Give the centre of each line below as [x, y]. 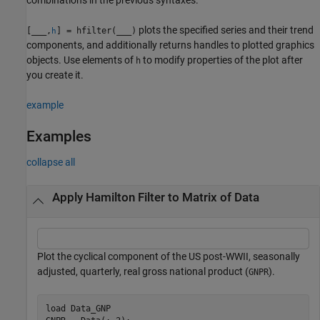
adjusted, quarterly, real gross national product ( [143, 272]
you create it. [55, 75]
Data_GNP [90, 308]
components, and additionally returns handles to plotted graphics [170, 45]
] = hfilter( [86, 30]
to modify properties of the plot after [222, 60]
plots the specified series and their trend [225, 30]
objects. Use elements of [81, 60]
